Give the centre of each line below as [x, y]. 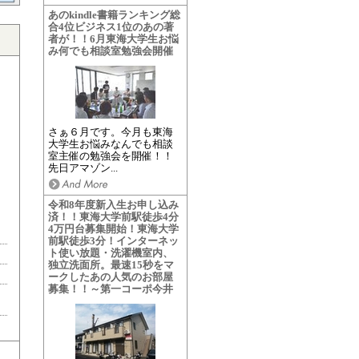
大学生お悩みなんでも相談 [110, 144]
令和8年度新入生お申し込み [113, 205]
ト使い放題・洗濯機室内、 [110, 253]
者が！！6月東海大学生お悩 [113, 39]
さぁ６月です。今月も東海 [110, 132]
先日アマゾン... [83, 168]
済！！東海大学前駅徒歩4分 [113, 217]
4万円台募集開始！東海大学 [113, 229]
